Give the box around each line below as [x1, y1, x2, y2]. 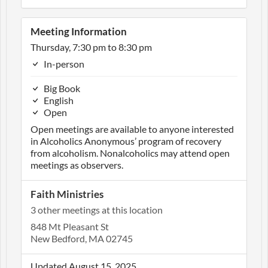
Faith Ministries [31, 187, 103, 200]
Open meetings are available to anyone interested [31, 123, 234, 135]
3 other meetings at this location [31, 203, 163, 215]
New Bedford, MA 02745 [31, 232, 133, 244]
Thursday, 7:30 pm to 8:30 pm [31, 41, 152, 53]
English [42, 94, 74, 106]
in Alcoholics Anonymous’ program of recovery [31, 135, 221, 147]
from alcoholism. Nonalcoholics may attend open [31, 147, 230, 159]
